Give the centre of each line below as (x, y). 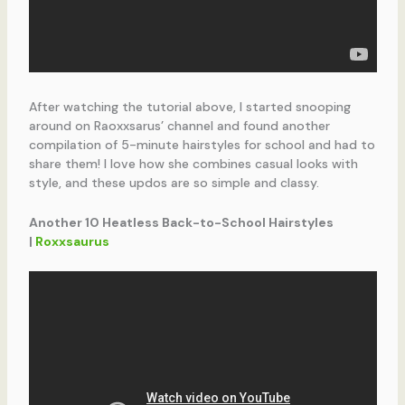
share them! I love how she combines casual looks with (193, 164)
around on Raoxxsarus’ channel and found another (179, 126)
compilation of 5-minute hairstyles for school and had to (202, 145)
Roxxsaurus (72, 241)
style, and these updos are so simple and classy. (174, 183)
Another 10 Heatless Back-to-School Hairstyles (181, 222)
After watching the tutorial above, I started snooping (189, 107)
